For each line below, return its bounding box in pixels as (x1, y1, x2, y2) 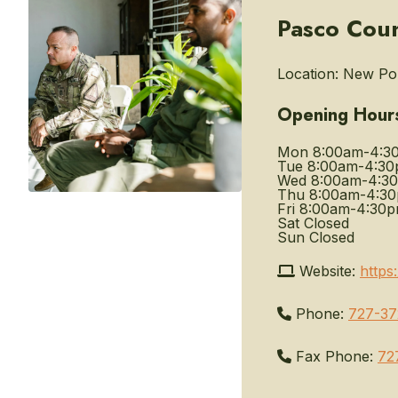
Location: (277, 65, 338, 83)
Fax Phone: (291, 347, 373, 365)
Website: (295, 262, 355, 280)
